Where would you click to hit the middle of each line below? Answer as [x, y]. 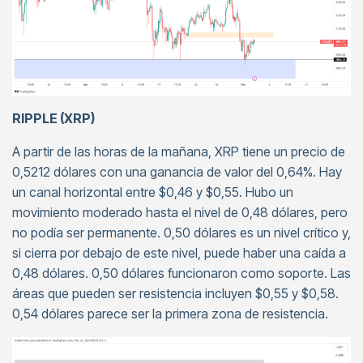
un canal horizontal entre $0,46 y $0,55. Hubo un [153, 192]
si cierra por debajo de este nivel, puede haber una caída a [179, 253]
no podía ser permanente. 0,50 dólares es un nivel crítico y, [181, 233]
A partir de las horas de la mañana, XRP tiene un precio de [179, 152]
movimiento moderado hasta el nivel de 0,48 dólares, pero [180, 213]
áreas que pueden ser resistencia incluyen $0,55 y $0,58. [175, 294]
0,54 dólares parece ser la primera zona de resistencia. [170, 314]
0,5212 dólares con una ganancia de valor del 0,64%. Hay [177, 172]
